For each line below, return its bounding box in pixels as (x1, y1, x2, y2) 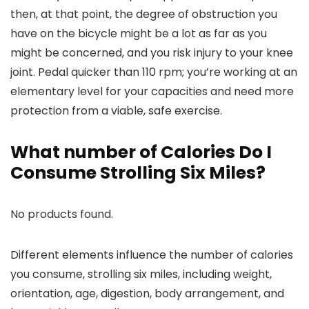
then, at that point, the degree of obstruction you (10, 6, 277, 23)
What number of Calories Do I (10, 140, 272, 165)
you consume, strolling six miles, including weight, (10, 266, 272, 283)
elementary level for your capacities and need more (10, 83, 294, 100)
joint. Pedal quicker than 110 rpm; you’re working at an (10, 64, 297, 81)
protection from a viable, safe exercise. (10, 103, 222, 119)
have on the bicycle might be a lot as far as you (10, 26, 267, 42)
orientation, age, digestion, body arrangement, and (10, 286, 284, 302)
